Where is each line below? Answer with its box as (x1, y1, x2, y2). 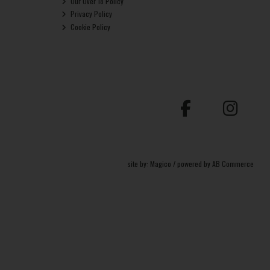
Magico (150, 159, 172, 169)
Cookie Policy (69, 21, 111, 32)
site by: (128, 159, 151, 169)
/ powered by (171, 159, 213, 169)
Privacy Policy (69, 8, 113, 19)
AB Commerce (212, 159, 254, 169)
